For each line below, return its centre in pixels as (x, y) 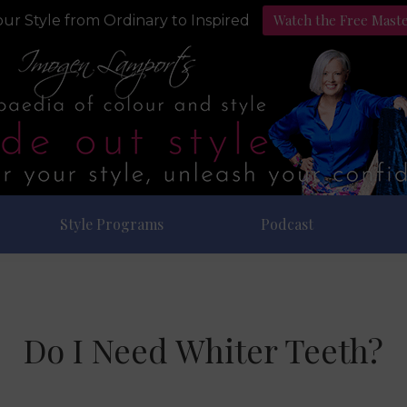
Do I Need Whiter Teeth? (203, 350)
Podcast (288, 224)
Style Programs (111, 224)
